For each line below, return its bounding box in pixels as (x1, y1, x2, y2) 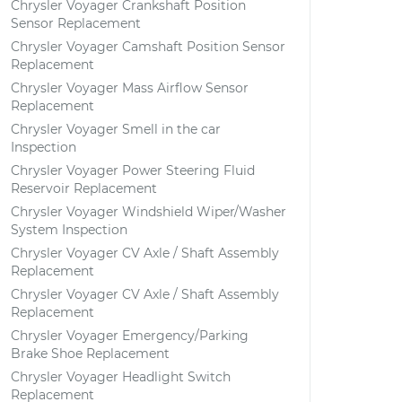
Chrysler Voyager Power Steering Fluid (11, 162, 255, 179)
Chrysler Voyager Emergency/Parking (11, 328, 249, 344)
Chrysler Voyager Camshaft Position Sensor (11, 39, 285, 55)
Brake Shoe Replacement (11, 345, 170, 362)
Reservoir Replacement (11, 180, 157, 197)
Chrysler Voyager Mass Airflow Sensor (11, 80, 249, 96)
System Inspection (11, 222, 127, 238)
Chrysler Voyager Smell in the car (11, 121, 221, 137)
